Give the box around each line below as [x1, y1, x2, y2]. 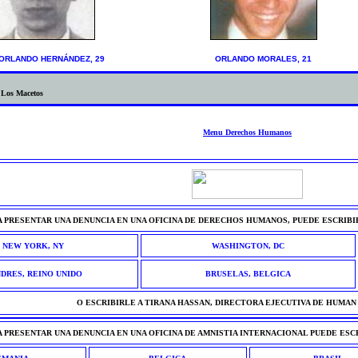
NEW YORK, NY [2, 241, 64, 250]
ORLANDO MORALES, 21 [215, 54, 312, 63]
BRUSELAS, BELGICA [205, 269, 291, 278]
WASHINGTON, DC [211, 241, 284, 250]
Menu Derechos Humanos [203, 128, 292, 137]
